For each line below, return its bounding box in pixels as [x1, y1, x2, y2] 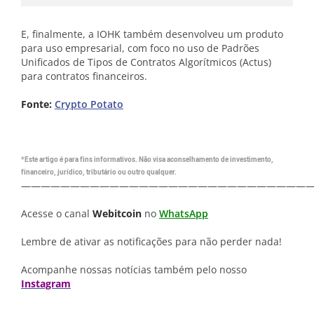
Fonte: [21, 97, 55, 111]
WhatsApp [159, 207, 208, 221]
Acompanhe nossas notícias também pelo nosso [21, 263, 247, 277]
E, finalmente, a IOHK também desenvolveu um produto [21, 27, 283, 41]
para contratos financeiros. [21, 69, 147, 83]
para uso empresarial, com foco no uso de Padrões [21, 41, 259, 55]
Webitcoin [93, 207, 142, 221]
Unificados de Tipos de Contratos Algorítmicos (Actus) [21, 55, 271, 69]
